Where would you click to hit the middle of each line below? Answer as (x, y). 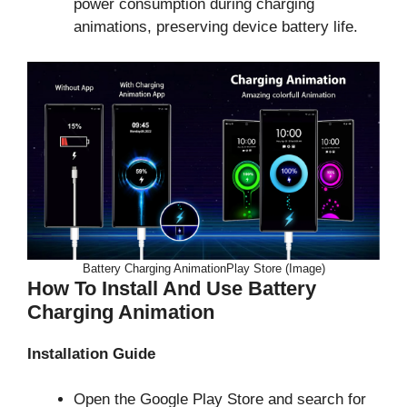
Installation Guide (91, 353)
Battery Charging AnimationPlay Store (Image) (203, 268)
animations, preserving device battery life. (216, 27)
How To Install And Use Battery (172, 288)
